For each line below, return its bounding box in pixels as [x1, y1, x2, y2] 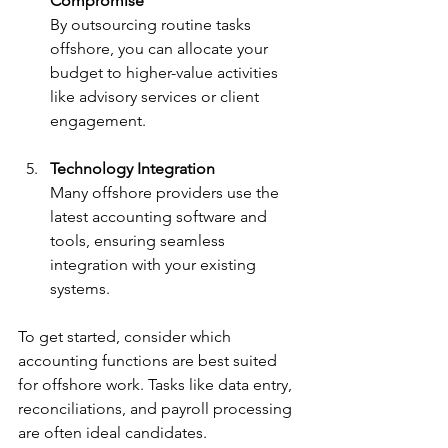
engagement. [50, 110, 146, 130]
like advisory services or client [50, 86, 263, 106]
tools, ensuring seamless [50, 230, 229, 250]
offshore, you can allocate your [50, 38, 272, 58]
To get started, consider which [18, 326, 235, 346]
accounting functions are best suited [18, 350, 281, 370]
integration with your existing [50, 254, 260, 274]
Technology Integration [50, 158, 215, 178]
